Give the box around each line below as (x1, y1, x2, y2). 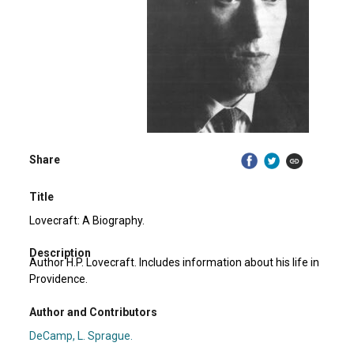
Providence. (29, 273, 88, 286)
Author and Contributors (29, 305, 158, 318)
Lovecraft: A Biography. (29, 213, 145, 227)
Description (29, 247, 92, 260)
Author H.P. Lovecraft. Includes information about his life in (29, 256, 320, 269)
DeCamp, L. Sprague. (29, 329, 134, 342)
